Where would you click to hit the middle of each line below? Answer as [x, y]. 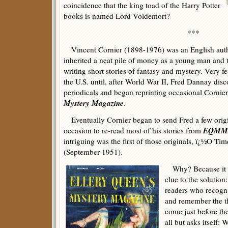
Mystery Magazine [94, 103]
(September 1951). [93, 152]
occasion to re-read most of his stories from [133, 130]
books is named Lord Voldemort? [117, 16]
